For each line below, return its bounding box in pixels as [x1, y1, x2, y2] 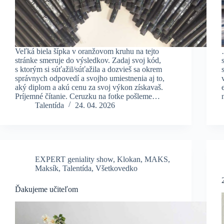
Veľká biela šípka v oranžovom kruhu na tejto [15, 46, 159, 55]
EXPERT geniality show [35, 154, 113, 163]
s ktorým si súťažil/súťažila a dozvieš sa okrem [15, 64, 162, 73]
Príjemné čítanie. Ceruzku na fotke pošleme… [15, 91, 160, 100]
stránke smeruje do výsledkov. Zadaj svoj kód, [15, 55, 161, 64]
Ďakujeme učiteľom [15, 184, 78, 193]
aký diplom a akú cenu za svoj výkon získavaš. [15, 82, 163, 91]
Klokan [117, 154, 140, 163]
